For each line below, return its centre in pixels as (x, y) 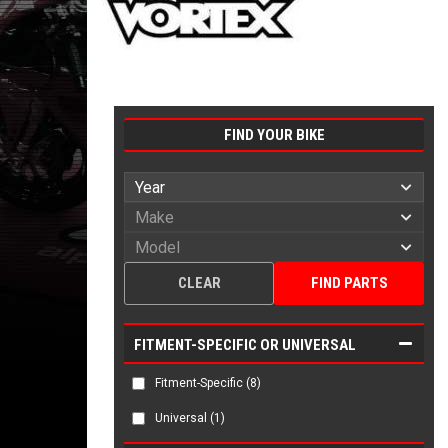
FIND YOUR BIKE (274, 135)
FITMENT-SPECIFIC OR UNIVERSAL (245, 345)
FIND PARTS (349, 283)
